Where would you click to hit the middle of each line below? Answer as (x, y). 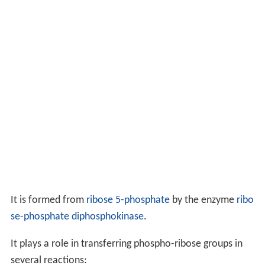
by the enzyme (203, 200)
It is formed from (48, 200)
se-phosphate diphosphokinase (77, 216)
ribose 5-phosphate (128, 200)
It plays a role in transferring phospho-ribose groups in (126, 244)
